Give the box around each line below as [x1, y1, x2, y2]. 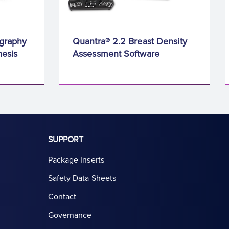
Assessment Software [73, 48, 159, 60]
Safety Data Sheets [48, 173, 117, 184]
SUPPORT [48, 134, 84, 145]
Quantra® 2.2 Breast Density [73, 36, 187, 48]
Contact [48, 192, 77, 202]
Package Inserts [48, 155, 104, 166]
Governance [48, 210, 92, 221]
